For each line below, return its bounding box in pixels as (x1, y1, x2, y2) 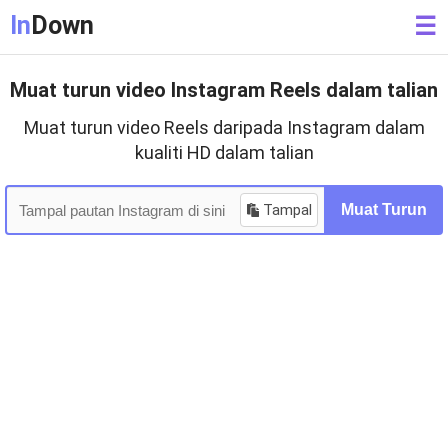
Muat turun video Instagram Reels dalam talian (10, 78, 438, 102)
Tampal (263, 201, 312, 219)
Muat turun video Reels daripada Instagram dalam (23, 117, 425, 138)
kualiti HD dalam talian (134, 142, 314, 163)
